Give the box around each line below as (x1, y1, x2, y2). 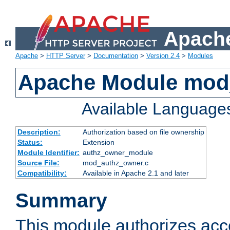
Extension (82, 138, 114, 147)
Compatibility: (17, 169, 67, 178)
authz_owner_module (82, 148, 153, 157)
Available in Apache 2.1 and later (82, 169, 189, 178)
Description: (17, 128, 61, 137)
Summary (15, 189, 107, 212)
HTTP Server (46, 52, 85, 60)
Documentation (93, 52, 138, 60)
